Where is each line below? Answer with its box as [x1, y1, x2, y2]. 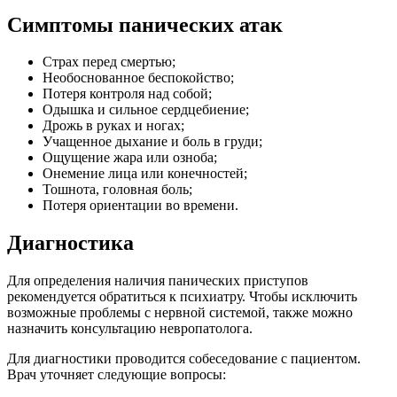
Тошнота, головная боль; [43, 182, 192, 198]
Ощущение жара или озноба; [43, 150, 217, 166]
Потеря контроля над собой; [43, 86, 212, 102]
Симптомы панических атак [7, 12, 283, 36]
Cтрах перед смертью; [43, 54, 175, 70]
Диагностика [7, 231, 134, 255]
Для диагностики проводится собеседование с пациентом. [7, 351, 361, 367]
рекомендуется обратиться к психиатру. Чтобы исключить [7, 289, 357, 305]
